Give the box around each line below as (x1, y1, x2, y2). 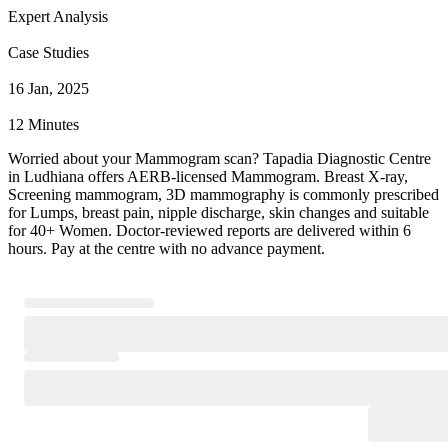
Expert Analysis (8, 7, 108, 25)
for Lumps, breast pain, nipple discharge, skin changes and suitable (8, 203, 429, 221)
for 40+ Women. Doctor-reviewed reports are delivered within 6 (8, 221, 411, 239)
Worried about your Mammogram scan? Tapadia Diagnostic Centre (8, 149, 431, 167)
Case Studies (8, 43, 89, 61)
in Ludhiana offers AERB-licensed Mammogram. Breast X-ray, (8, 167, 408, 185)
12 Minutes (8, 115, 79, 133)
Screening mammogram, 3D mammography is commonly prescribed (8, 185, 439, 203)
